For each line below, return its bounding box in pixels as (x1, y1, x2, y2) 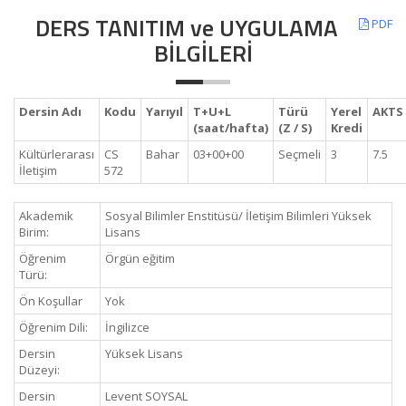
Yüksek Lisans (105, 345, 183, 362)
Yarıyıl (146, 103, 183, 120)
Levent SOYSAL (105, 388, 188, 404)
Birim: (19, 224, 49, 240)
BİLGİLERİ (153, 35, 253, 71)
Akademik (19, 208, 73, 224)
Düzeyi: (19, 362, 60, 378)
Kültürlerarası (19, 146, 94, 162)
